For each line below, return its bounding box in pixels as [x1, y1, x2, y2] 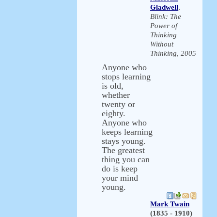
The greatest [102, 145, 145, 155]
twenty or [102, 99, 135, 109]
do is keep [102, 164, 138, 173]
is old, [102, 81, 124, 91]
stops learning [102, 72, 151, 81]
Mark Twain [150, 200, 189, 208]
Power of [150, 22, 177, 30]
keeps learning [102, 127, 153, 137]
